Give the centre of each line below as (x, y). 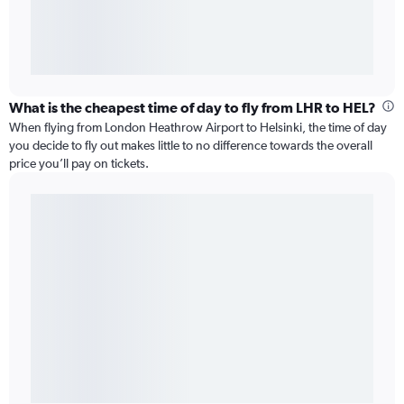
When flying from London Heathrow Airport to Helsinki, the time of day (198, 128)
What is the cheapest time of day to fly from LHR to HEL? (193, 108)
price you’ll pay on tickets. (79, 164)
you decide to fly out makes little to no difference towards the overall (191, 146)
